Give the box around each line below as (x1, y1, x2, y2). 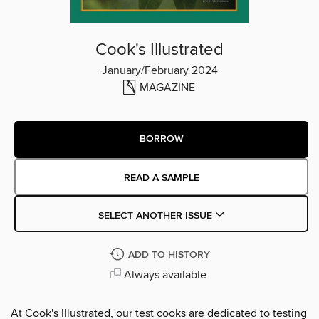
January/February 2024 (101, 63, 218, 78)
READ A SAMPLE (123, 171, 199, 184)
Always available (120, 267, 206, 282)
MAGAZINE (140, 80, 195, 95)
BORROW (139, 132, 184, 146)
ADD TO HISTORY (127, 248, 210, 261)
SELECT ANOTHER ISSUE (98, 209, 215, 222)
